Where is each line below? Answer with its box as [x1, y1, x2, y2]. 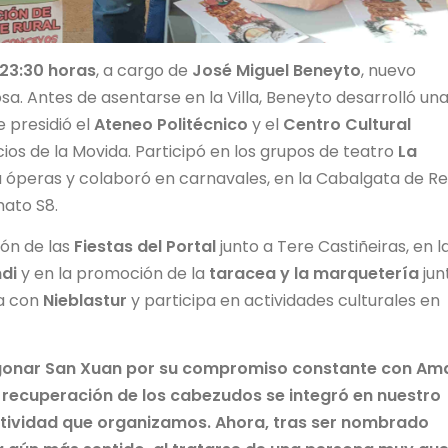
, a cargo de [96, 58, 192, 82]
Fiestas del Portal [74, 235, 216, 259]
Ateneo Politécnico [94, 112, 248, 136]
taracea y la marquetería [209, 262, 419, 286]
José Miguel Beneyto [192, 58, 361, 82]
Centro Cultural [283, 112, 411, 136]
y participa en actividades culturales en [127, 289, 440, 313]
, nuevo [361, 58, 416, 82]
